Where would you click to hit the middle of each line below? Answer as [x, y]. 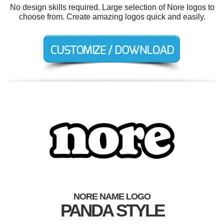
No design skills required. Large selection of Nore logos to [112, 7]
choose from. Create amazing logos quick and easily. [112, 17]
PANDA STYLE [112, 210]
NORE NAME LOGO [112, 196]
